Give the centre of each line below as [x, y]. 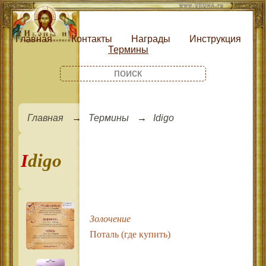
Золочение [110, 218]
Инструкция [215, 39]
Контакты [92, 39]
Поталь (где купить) [130, 234]
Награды [151, 39]
